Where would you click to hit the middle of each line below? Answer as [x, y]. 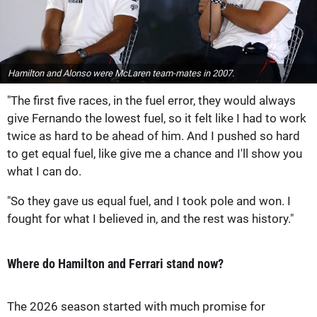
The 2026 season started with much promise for [136, 306]
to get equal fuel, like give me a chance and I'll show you [155, 153]
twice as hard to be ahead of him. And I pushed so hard [154, 136]
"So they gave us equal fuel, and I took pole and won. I [149, 201]
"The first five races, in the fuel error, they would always [151, 100]
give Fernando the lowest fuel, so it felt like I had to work [157, 118]
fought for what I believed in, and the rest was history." [150, 218]
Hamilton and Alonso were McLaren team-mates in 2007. [121, 73]
